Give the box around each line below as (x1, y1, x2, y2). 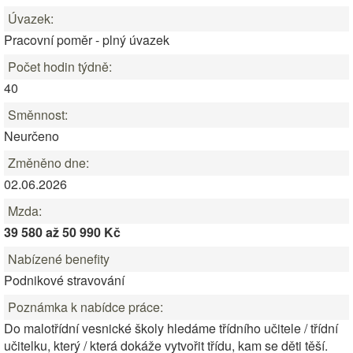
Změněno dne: (8, 154, 89, 172)
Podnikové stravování (4, 271, 124, 289)
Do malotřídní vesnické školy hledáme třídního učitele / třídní (4, 319, 338, 337)
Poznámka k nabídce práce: (8, 298, 163, 316)
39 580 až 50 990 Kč (4, 223, 121, 241)
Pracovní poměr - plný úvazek (4, 31, 169, 49)
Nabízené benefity (8, 250, 110, 268)
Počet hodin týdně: (8, 58, 112, 76)
